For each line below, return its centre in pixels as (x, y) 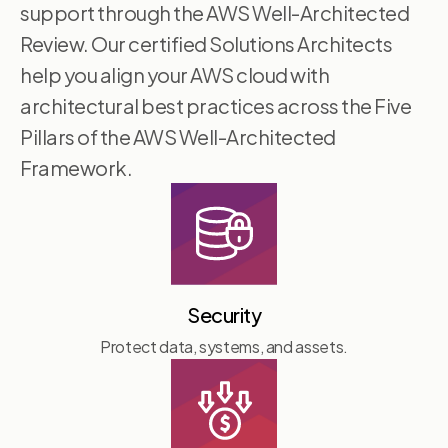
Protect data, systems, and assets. (224, 346)
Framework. (76, 167)
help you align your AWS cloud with (174, 74)
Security (224, 314)
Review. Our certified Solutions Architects (206, 43)
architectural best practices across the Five (215, 105)
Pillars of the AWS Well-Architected (178, 136)
